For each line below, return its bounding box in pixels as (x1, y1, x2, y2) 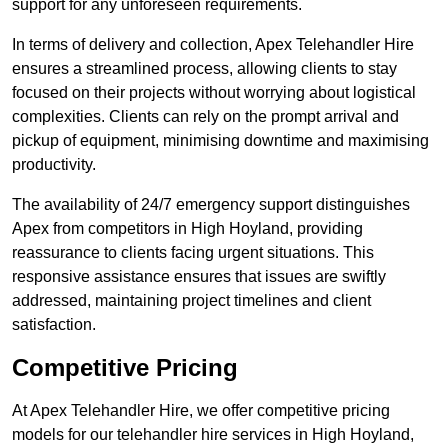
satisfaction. (12, 316, 96, 334)
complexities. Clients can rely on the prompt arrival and (12, 108, 399, 126)
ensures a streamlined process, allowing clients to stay (12, 60, 397, 78)
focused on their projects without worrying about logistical (12, 84, 416, 102)
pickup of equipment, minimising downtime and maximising (12, 132, 429, 150)
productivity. (12, 156, 96, 174)
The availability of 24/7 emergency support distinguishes (12, 196, 410, 214)
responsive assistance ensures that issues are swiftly (12, 268, 386, 286)
